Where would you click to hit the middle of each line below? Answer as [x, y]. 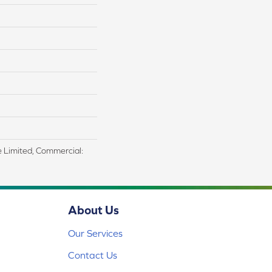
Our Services [95, 233]
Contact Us [93, 255]
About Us [93, 210]
